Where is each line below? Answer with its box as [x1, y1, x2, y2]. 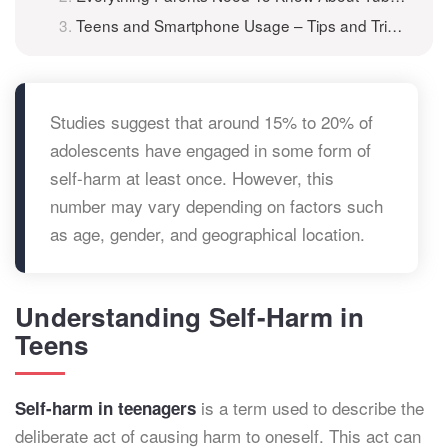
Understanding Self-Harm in [15, 298, 364, 335]
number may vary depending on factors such [50, 193, 383, 218]
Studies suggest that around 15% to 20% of [50, 109, 373, 134]
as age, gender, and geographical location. [50, 221, 365, 246]
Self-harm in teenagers [15, 396, 196, 420]
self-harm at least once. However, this [50, 165, 334, 190]
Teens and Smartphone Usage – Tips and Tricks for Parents [76, 14, 387, 36]
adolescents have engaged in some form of [50, 137, 371, 162]
